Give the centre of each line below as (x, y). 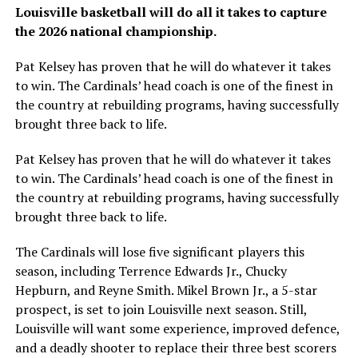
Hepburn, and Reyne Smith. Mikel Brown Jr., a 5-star (166, 290)
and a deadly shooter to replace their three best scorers (175, 347)
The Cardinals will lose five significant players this (159, 251)
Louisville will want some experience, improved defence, (177, 328)
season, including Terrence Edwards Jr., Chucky (151, 270)
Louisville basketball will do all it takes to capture (171, 12)
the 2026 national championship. (115, 31)
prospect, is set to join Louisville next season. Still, (161, 309)
